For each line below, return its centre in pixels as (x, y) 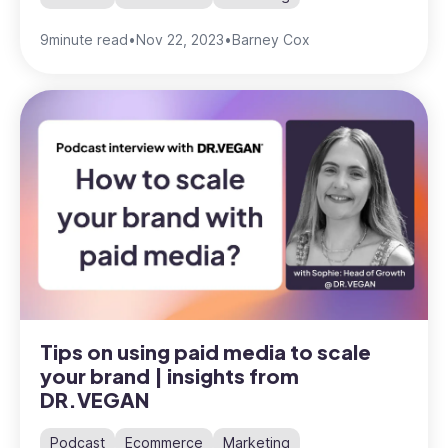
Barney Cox (271, 40)
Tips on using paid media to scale (205, 351)
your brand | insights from (169, 375)
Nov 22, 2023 (180, 40)
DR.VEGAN (94, 399)
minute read (88, 40)
